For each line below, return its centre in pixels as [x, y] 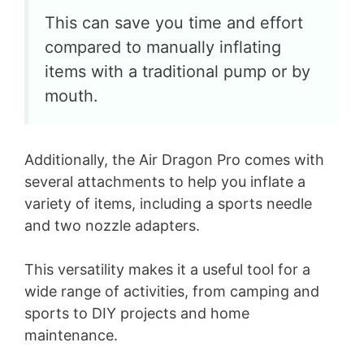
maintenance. [71, 335]
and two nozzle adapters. [112, 225]
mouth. [71, 96]
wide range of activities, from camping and [172, 291]
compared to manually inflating [163, 47]
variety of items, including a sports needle [168, 204]
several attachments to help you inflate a [165, 182]
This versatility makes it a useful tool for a [167, 269]
